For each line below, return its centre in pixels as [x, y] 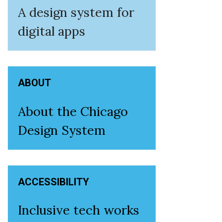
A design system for [76, 12]
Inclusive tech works [79, 210]
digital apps [52, 31]
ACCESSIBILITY [54, 182]
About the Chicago [73, 111]
